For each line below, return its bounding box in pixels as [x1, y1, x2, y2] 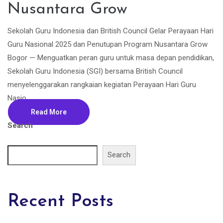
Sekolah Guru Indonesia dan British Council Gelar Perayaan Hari [7, 26, 214, 35]
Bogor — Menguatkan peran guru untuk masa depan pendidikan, [7, 53, 214, 62]
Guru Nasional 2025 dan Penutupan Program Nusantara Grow [7, 40, 212, 49]
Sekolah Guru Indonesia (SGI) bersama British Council [7, 67, 183, 76]
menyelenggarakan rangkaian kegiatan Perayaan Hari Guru [7, 80, 196, 89]
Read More [31, 108, 67, 116]
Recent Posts [7, 192, 113, 211]
